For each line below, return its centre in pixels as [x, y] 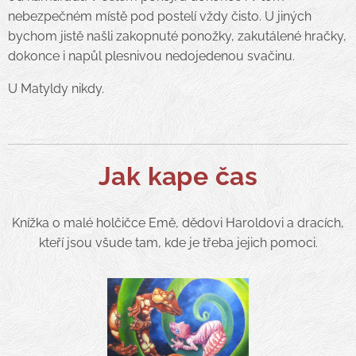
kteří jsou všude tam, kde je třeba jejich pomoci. [178, 242]
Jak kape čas [178, 176]
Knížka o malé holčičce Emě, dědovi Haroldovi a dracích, [178, 222]
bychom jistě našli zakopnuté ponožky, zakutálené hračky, [177, 36]
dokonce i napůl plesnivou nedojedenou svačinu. [151, 56]
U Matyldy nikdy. [56, 88]
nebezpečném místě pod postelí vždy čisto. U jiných [160, 16]
